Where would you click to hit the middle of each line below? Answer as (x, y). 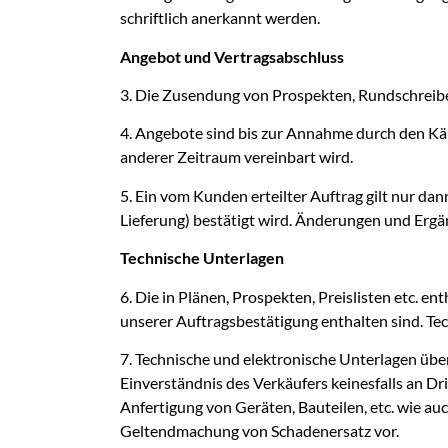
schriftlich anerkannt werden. (220, 18)
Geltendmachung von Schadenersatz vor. (259, 431)
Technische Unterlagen (202, 258)
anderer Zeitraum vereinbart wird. (236, 157)
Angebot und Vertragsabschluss (232, 56)
